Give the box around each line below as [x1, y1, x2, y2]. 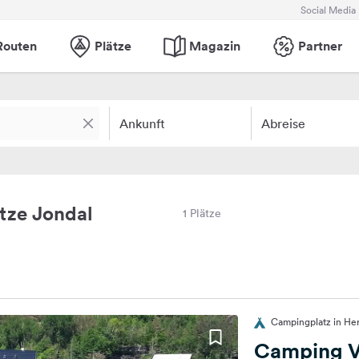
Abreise [260, 115, 305, 131]
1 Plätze [183, 206, 221, 220]
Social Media [301, 2, 356, 17]
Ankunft [119, 115, 165, 131]
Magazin [188, 37, 240, 54]
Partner [297, 37, 342, 54]
